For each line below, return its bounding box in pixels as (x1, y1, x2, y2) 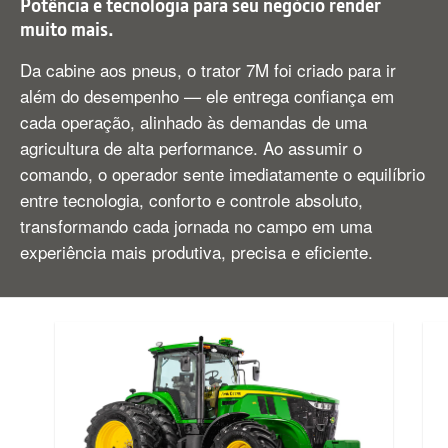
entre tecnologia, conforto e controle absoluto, (20, 186, 363, 212)
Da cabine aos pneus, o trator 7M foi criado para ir (20, 56, 396, 82)
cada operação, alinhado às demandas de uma (20, 108, 367, 134)
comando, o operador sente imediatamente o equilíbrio (20, 160, 425, 186)
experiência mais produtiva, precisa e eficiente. (20, 238, 373, 264)
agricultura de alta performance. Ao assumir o (20, 134, 362, 160)
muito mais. (20, 16, 114, 41)
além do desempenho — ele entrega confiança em (20, 82, 394, 108)
